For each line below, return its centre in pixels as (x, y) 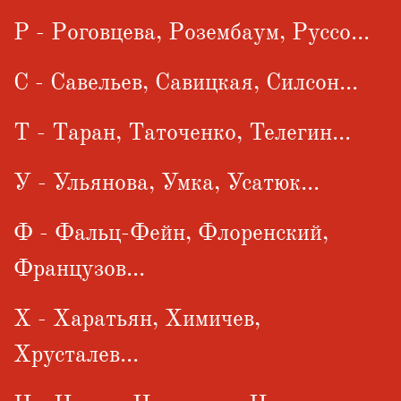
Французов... (79, 268)
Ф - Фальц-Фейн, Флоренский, (171, 232)
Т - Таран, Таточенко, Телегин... (182, 132)
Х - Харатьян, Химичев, (137, 318)
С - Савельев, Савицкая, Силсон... (186, 82)
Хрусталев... (76, 354)
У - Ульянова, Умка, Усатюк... (166, 182)
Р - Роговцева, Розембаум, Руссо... (192, 32)
